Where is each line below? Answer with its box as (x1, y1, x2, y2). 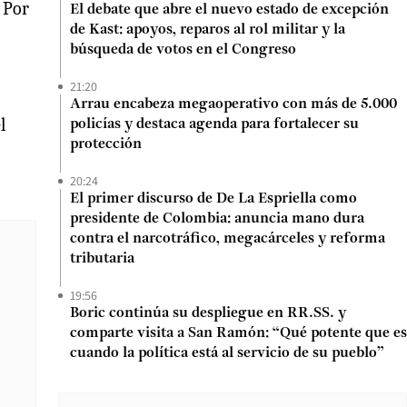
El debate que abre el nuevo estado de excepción (70, 3, 389, 17)
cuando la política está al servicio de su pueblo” (70, 346, 384, 361)
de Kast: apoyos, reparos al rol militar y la (70, 23, 345, 37)
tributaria (70, 252, 134, 266)
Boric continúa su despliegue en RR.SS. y (70, 306, 346, 321)
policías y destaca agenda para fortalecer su (70, 117, 359, 132)
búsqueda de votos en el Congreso (70, 43, 296, 57)
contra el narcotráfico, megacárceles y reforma (70, 232, 385, 246)
